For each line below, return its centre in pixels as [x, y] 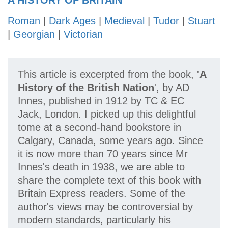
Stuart [202, 21]
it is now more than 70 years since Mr [103, 154]
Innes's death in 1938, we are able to [101, 167]
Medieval [124, 21]
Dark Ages [72, 21]
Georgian [34, 34]
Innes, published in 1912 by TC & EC [101, 101]
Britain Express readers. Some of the [102, 194]
